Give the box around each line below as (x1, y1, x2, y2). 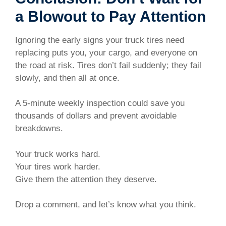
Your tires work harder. (15, 161, 100, 172)
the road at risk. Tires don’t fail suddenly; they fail (15, 60, 201, 70)
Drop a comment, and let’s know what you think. (15, 200, 196, 210)
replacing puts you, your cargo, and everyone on (15, 47, 197, 58)
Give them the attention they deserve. (15, 174, 157, 184)
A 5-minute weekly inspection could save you (15, 98, 185, 108)
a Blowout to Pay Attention (15, 8, 206, 25)
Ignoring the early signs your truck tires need (15, 35, 184, 45)
